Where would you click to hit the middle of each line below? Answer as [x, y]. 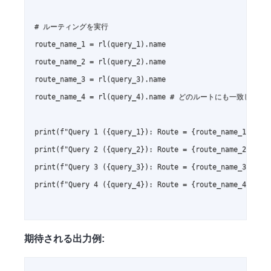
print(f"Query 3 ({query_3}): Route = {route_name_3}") [147, 167]
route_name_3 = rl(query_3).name [100, 80]
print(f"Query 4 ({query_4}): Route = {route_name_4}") [147, 185]
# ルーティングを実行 [71, 27]
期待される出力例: [64, 239]
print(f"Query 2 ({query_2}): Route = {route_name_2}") [147, 150]
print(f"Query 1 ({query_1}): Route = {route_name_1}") [147, 132]
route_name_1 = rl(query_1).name [100, 44]
